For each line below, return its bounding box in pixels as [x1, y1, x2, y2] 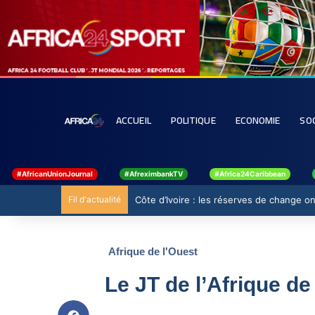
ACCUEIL [116, 111, 151, 130]
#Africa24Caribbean [214, 169, 285, 179]
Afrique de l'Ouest [108, 245, 198, 258]
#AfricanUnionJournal [17, 169, 93, 179]
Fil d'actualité [68, 194, 121, 205]
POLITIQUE [170, 111, 216, 130]
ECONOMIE [235, 111, 281, 130]
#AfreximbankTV [124, 169, 183, 179]
